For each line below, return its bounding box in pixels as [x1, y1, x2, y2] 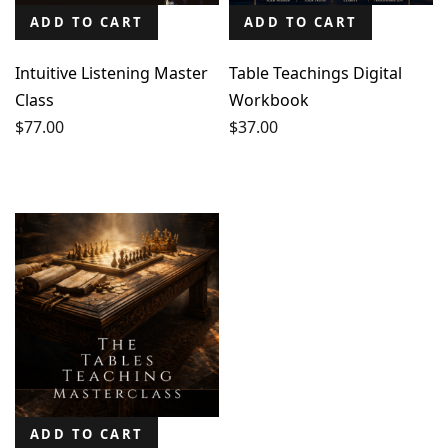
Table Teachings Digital [229, 62, 402, 84]
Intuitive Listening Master [15, 62, 208, 84]
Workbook [229, 89, 309, 111]
